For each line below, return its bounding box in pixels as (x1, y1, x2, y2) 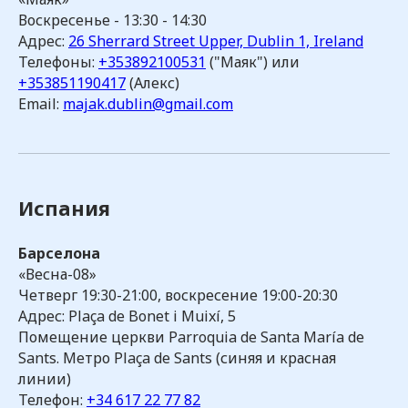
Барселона (18, 243, 100, 263)
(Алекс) (126, 73, 179, 93)
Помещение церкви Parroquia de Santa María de (18, 327, 364, 347)
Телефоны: (18, 52, 98, 72)
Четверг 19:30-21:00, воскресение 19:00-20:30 (18, 285, 338, 305)
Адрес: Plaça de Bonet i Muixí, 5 (18, 306, 236, 326)
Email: (18, 94, 63, 114)
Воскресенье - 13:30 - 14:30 (18, 10, 207, 30)
